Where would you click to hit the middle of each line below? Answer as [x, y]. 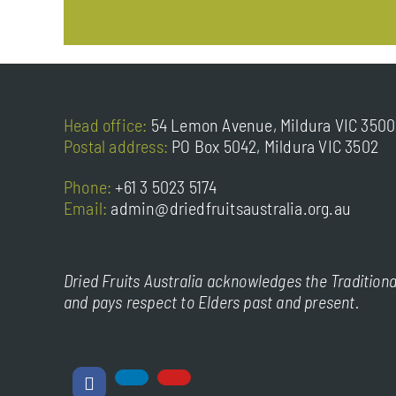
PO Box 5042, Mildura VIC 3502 [277, 145]
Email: [87, 207]
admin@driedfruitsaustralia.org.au [231, 207]
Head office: [107, 124]
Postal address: [118, 145]
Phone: [89, 186]
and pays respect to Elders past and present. [211, 302]
